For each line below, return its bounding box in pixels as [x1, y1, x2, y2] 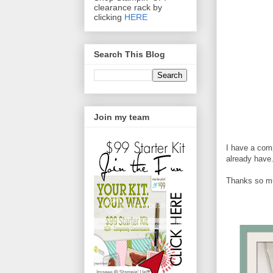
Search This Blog [94, 49, 165, 60]
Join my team [94, 112, 149, 122]
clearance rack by [94, 2, 162, 13]
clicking [94, 12, 124, 23]
